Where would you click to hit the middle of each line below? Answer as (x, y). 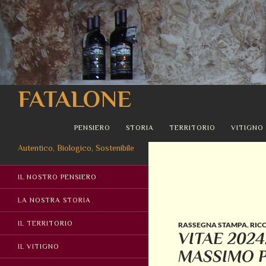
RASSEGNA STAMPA (212, 224)
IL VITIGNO (39, 246)
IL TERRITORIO (45, 223)
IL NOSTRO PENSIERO (57, 177)
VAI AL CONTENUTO (103, 117)
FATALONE (75, 99)
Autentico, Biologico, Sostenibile (76, 148)
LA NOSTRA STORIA (54, 200)
